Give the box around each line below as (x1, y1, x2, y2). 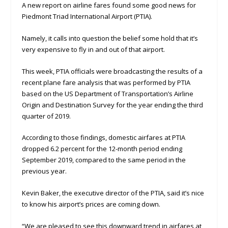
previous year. (21, 166, 67, 176)
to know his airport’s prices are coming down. (21, 199, 160, 209)
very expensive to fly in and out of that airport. (21, 44, 165, 54)
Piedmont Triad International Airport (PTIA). (21, 12, 152, 21)
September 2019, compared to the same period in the (21, 155, 186, 165)
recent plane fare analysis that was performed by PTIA (21, 77, 190, 87)
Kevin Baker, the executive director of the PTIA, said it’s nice (21, 188, 204, 198)
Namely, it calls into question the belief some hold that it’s (21, 33, 198, 43)
